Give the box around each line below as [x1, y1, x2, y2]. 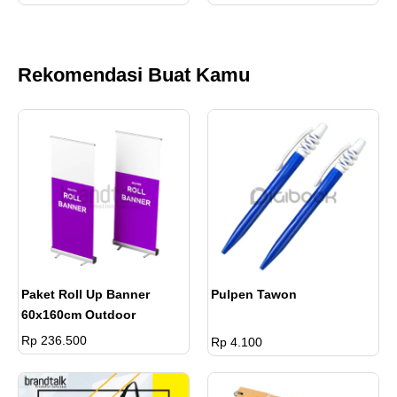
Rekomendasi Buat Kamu [18, 64, 250, 87]
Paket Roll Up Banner [21, 287, 150, 302]
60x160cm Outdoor [21, 307, 136, 323]
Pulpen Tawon [211, 287, 297, 302]
